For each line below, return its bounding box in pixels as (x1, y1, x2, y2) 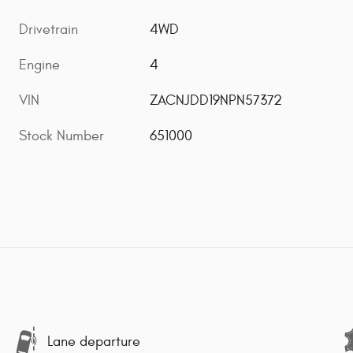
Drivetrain (19, 21, 78, 39)
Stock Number (19, 128, 104, 145)
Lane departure (47, 333, 140, 351)
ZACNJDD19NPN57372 (150, 92, 283, 110)
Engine (19, 57, 60, 74)
